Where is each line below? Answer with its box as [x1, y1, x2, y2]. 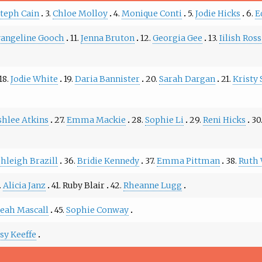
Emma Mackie [66, 115, 126, 126]
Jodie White [10, 74, 58, 85]
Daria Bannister [74, 74, 140, 85]
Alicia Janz [2, 180, 46, 191]
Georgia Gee [152, 33, 202, 44]
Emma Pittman [156, 156, 220, 167]
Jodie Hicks [195, 8, 240, 19]
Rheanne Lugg [123, 180, 182, 191]
